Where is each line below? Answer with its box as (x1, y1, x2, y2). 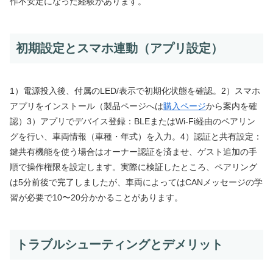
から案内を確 (206, 101, 257, 111)
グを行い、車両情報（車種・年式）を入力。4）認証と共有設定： (10, 131, 262, 141)
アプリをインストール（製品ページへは (10, 101, 163, 111)
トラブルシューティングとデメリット (16, 237, 223, 251)
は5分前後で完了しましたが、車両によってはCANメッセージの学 (10, 177, 263, 187)
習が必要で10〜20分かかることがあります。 (10, 192, 183, 202)
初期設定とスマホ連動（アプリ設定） (16, 41, 223, 55)
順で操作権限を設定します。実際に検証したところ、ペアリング (10, 161, 257, 172)
